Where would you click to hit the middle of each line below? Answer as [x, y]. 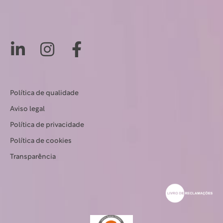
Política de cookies [41, 141]
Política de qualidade [44, 93]
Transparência [33, 157]
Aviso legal [27, 109]
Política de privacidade [47, 125]
